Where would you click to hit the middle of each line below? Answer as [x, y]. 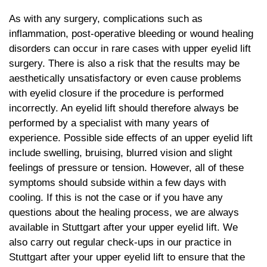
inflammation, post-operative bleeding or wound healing [131, 33]
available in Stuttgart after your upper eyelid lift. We [123, 227]
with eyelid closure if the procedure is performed [116, 93]
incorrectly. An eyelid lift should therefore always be [124, 108]
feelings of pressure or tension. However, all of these [126, 167]
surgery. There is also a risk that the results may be [124, 63]
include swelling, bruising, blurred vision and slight [121, 153]
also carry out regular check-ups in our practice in [120, 242]
